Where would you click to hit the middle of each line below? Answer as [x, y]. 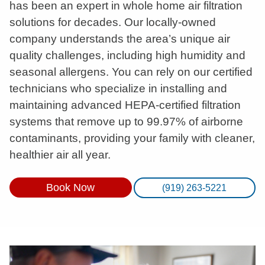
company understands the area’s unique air [120, 39]
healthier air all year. [60, 155]
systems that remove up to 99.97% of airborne [126, 122]
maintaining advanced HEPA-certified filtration [125, 105]
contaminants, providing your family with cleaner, [132, 138]
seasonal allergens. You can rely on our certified [131, 72]
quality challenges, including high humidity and [127, 55]
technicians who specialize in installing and [118, 88]
